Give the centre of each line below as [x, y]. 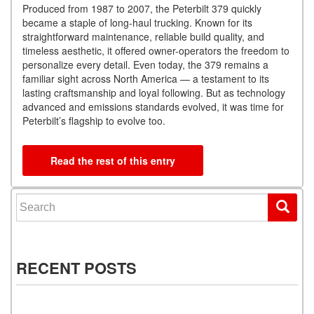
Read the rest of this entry [113, 161]
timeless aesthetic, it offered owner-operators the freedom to [156, 51]
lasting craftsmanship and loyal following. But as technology [154, 93]
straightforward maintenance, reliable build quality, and [143, 37]
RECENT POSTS [76, 268]
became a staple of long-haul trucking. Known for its [137, 23]
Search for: [43, 200]
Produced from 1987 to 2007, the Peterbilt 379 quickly [142, 9]
